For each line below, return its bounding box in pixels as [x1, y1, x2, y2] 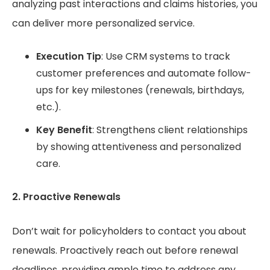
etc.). [36, 100, 61, 115]
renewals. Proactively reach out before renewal [12, 243, 238, 258]
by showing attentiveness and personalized [36, 140, 241, 154]
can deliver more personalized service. [12, 16, 197, 31]
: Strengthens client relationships [92, 123, 248, 137]
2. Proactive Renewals [12, 190, 123, 204]
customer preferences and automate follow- [36, 66, 251, 81]
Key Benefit [36, 123, 92, 137]
